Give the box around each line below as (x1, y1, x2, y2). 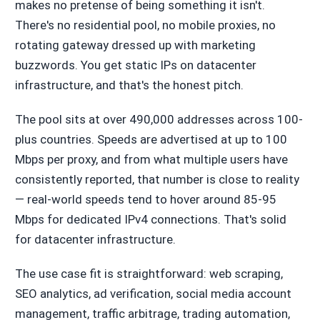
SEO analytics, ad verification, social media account (14, 286, 291, 301)
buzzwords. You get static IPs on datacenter (14, 57, 256, 72)
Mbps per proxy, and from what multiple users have (14, 151, 288, 166)
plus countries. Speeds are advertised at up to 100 (14, 131, 287, 146)
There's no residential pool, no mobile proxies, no (14, 17, 276, 32)
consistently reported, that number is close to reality (14, 171, 299, 186)
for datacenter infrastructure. (14, 231, 176, 246)
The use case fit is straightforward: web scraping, (14, 266, 283, 281)
